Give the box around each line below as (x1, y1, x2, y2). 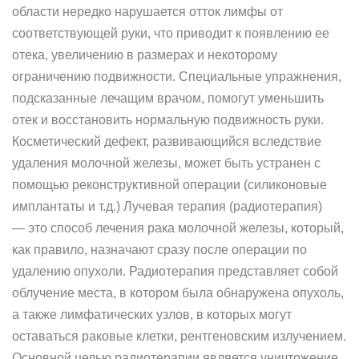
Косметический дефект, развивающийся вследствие (12, 135, 321, 148)
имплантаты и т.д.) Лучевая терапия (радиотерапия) (12, 200, 322, 213)
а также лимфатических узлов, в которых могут (12, 308, 292, 321)
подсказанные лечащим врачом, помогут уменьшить (12, 91, 324, 105)
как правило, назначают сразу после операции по (12, 243, 307, 256)
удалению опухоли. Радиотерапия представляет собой (12, 264, 338, 278)
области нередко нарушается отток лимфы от (12, 5, 283, 18)
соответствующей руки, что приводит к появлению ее (12, 26, 329, 40)
